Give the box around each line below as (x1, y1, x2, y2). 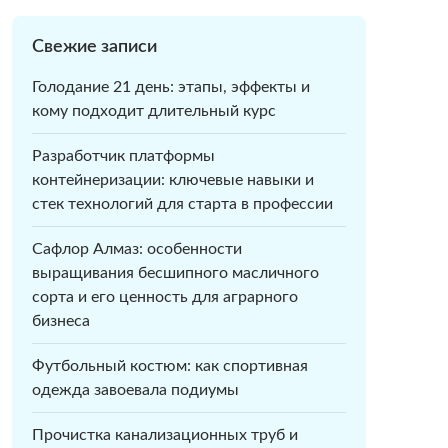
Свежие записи (31, 38, 157, 56)
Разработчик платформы (31, 148, 215, 164)
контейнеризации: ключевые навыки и (31, 172, 314, 188)
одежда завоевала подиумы (31, 382, 239, 398)
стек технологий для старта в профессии (31, 196, 333, 212)
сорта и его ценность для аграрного (31, 289, 298, 305)
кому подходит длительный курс (31, 103, 276, 119)
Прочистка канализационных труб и (31, 427, 298, 443)
